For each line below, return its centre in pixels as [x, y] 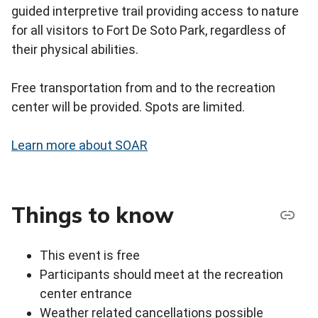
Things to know [93, 215]
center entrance [86, 294]
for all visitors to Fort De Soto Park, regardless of [149, 31]
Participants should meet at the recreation [161, 275]
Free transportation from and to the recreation [143, 88]
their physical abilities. [75, 50]
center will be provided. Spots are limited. [128, 107]
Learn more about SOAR [79, 146]
